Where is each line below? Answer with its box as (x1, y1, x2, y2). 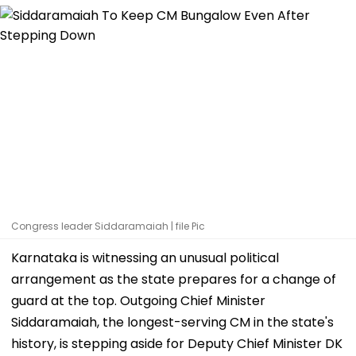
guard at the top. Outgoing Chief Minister (11, 291, 265, 310)
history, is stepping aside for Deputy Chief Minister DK (11, 334, 342, 353)
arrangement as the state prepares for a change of (11, 269, 336, 288)
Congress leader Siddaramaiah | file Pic (11, 219, 205, 233)
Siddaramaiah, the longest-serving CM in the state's (11, 312, 334, 331)
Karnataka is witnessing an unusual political (11, 248, 279, 267)
